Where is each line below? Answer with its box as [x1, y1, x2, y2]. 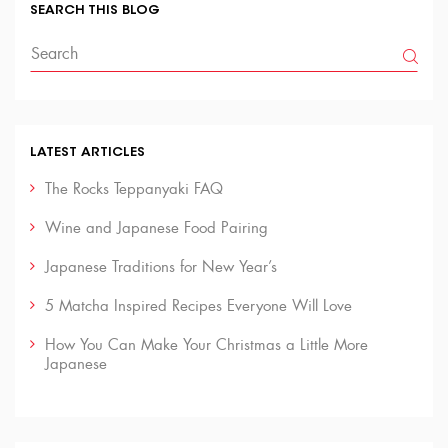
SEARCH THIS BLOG [30, 4, 160, 17]
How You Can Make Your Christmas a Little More [45, 335, 368, 355]
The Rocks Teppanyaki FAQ [45, 179, 223, 199]
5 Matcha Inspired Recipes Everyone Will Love [45, 296, 352, 316]
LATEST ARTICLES [30, 146, 145, 159]
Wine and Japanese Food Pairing [45, 218, 268, 238]
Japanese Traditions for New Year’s [45, 257, 277, 277]
